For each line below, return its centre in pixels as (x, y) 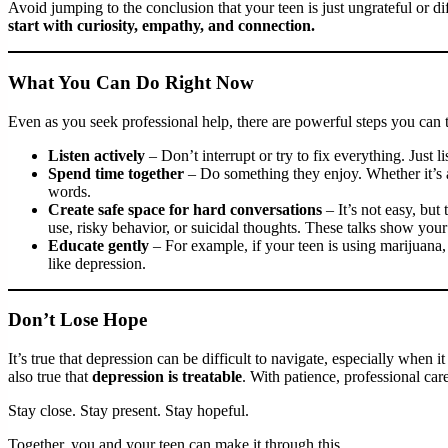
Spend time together (116, 173)
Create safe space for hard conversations (185, 209)
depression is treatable (167, 377)
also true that (50, 377)
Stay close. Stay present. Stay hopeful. (128, 411)
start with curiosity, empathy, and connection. (161, 26)
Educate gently (98, 245)
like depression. (97, 263)
